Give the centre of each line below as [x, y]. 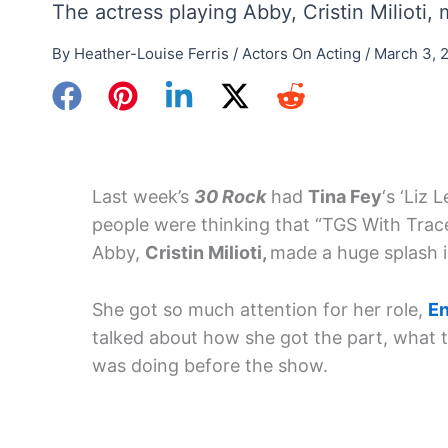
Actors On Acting [301, 53]
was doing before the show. [210, 365]
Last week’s [143, 197]
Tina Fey [345, 197]
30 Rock [230, 197]
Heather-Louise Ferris [153, 53]
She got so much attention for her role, [260, 309]
